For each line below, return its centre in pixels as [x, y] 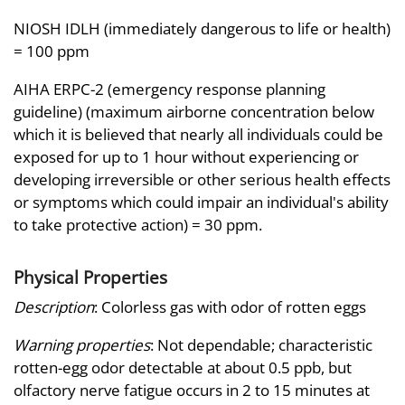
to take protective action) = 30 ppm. [138, 224]
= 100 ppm [52, 51]
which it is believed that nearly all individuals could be [198, 134]
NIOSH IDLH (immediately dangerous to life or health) [202, 28]
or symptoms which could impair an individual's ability [201, 202]
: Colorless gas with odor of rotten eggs [230, 307]
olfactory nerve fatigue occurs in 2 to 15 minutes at [192, 391]
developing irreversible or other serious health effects [202, 179]
